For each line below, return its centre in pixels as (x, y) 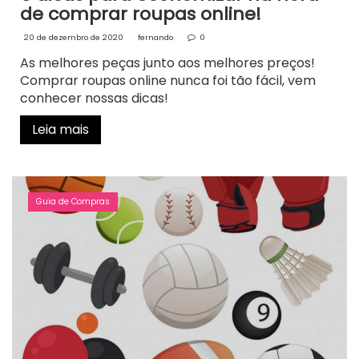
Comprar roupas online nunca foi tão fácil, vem (168, 80)
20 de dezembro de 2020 (74, 37)
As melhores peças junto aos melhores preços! (167, 63)
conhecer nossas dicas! (94, 98)
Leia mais (61, 129)
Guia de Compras (73, 201)
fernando (155, 37)
